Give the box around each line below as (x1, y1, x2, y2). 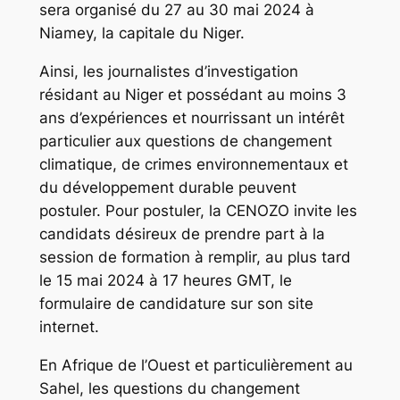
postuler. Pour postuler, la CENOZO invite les (38, 202, 357, 221)
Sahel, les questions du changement (38, 379, 300, 398)
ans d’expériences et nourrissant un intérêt (38, 109, 345, 128)
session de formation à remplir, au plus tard (38, 248, 351, 267)
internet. (38, 318, 99, 337)
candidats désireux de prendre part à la (38, 225, 325, 244)
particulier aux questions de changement (38, 132, 332, 151)
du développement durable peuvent (38, 179, 296, 197)
